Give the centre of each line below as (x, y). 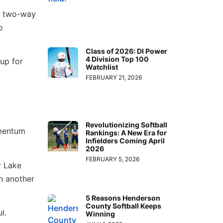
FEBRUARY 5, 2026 (113, 159)
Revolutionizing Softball (127, 124)
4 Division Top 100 (117, 59)
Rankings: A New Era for (126, 132)
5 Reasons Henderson (123, 198)
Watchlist (102, 67)
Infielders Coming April (125, 140)
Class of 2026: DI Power (127, 51)
